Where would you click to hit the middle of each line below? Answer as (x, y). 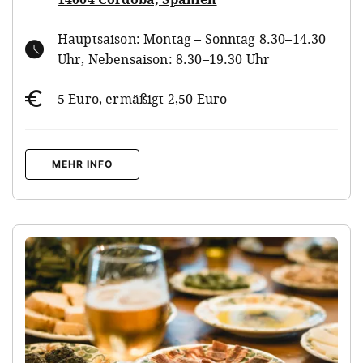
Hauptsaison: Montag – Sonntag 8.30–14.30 (192, 38)
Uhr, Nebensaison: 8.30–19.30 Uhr (164, 59)
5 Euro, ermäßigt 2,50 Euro (143, 98)
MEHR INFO (82, 164)
